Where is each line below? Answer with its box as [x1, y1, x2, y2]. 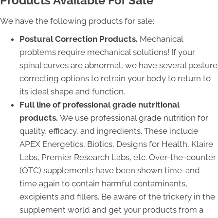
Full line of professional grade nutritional [19, 100, 180, 110]
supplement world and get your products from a [19, 205, 203, 215]
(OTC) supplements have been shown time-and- [19, 165, 203, 176]
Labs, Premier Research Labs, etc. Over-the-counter [19, 152, 216, 163]
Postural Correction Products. [19, 34, 138, 44]
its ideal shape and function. [19, 87, 125, 97]
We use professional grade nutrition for [60, 113, 208, 123]
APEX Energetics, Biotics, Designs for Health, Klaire [19, 139, 213, 149]
